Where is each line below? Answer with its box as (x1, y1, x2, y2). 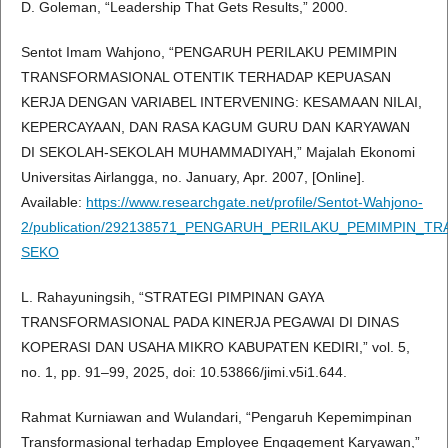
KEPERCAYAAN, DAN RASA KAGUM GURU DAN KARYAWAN (21, 119, 410, 136)
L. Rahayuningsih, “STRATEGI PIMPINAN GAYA (21, 289, 323, 306)
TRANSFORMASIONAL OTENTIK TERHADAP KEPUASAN (21, 69, 391, 86)
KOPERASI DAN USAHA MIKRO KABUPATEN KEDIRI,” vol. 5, (21, 339, 410, 356)
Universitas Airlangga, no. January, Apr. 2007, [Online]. (21, 169, 365, 186)
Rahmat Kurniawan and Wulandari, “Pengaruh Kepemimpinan (21, 409, 412, 426)
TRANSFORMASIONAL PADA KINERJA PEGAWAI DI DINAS (21, 314, 399, 331)
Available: (21, 194, 86, 211)
